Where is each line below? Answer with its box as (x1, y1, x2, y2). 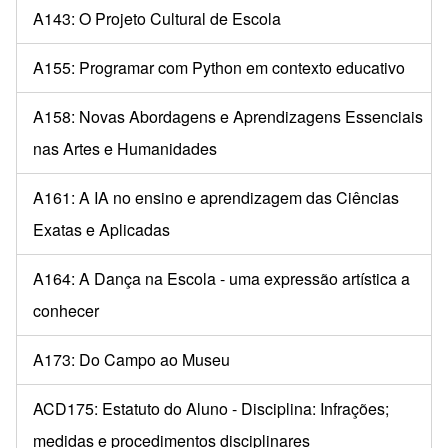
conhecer (33, 298, 99, 322)
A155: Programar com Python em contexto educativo (33, 55, 405, 79)
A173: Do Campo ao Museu (33, 347, 230, 371)
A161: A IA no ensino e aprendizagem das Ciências (33, 185, 399, 209)
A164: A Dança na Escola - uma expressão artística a (33, 266, 410, 290)
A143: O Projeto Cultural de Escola (33, 6, 281, 30)
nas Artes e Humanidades (33, 136, 217, 160)
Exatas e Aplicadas (33, 217, 170, 241)
